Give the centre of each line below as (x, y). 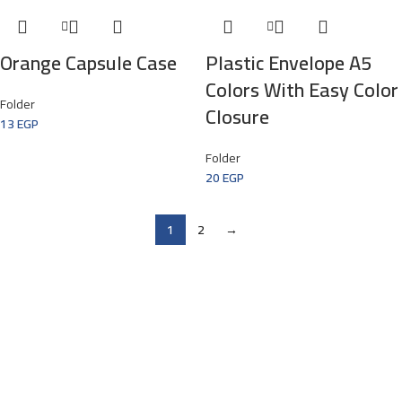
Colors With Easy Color (302, 89)
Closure (237, 116)
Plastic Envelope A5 (288, 62)
